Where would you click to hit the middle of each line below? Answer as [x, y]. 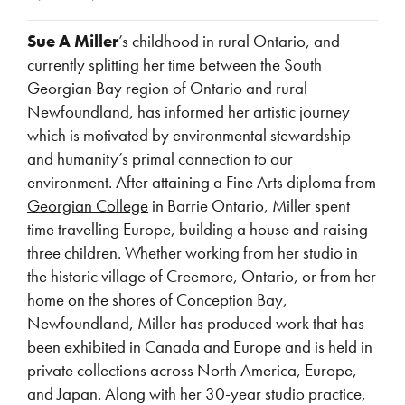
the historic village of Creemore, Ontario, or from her [202, 276]
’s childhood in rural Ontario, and [229, 41]
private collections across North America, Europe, [192, 370]
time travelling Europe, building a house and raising [198, 229]
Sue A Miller [73, 41]
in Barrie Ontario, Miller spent [249, 206]
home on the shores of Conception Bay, [157, 300]
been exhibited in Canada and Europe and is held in [200, 347]
